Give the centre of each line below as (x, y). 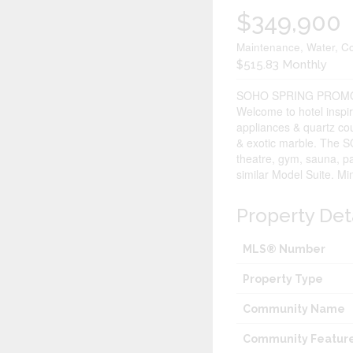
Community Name (294, 309)
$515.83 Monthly (282, 65)
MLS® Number (284, 249)
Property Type (283, 279)
